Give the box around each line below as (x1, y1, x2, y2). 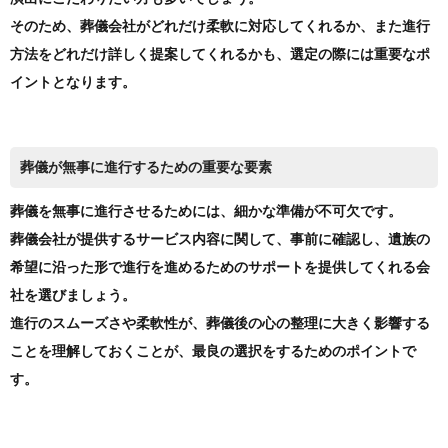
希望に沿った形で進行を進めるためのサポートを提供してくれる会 (10, 260, 430, 276)
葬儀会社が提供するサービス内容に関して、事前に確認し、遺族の (10, 232, 430, 248)
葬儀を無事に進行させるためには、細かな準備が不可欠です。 (10, 204, 402, 220)
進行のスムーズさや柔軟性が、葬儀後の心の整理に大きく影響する (10, 316, 430, 332)
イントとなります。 (10, 75, 136, 91)
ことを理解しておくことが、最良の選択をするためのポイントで (10, 344, 416, 360)
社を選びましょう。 (10, 288, 136, 304)
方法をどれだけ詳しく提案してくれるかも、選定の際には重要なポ (10, 47, 430, 63)
